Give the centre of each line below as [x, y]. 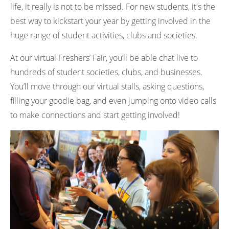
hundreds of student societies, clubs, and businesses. [106, 72]
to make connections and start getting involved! [95, 115]
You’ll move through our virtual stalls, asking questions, [107, 86]
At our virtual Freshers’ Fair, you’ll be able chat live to [104, 58]
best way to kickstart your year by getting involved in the [110, 21]
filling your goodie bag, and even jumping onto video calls [113, 100]
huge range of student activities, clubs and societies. [104, 35]
